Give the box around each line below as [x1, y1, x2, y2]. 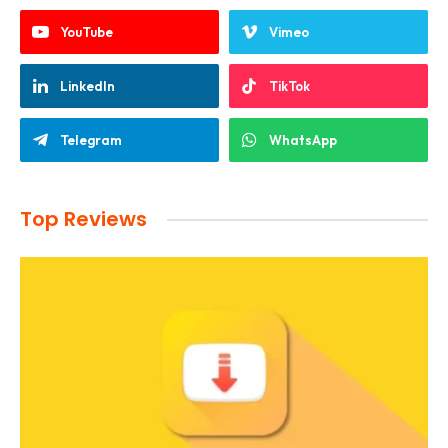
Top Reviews [20, 205, 147, 233]
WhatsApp [269, 132, 337, 148]
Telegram [60, 132, 122, 148]
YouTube [60, 24, 113, 40]
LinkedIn [60, 78, 115, 94]
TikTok [269, 78, 310, 94]
